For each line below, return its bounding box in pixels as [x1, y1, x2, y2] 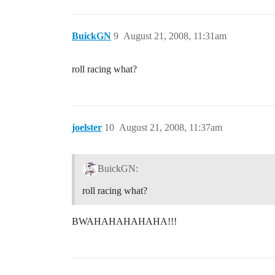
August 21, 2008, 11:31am [123, 30, 227, 41]
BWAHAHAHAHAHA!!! [72, 215, 177, 227]
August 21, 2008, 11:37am [119, 122, 222, 133]
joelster [72, 122, 102, 133]
